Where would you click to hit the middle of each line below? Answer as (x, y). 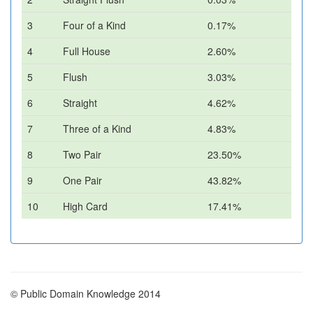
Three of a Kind (97, 129)
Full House (87, 51)
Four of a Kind (94, 25)
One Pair (82, 180)
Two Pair (82, 154)
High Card (85, 206)
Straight (80, 103)
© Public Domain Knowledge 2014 (86, 293)
